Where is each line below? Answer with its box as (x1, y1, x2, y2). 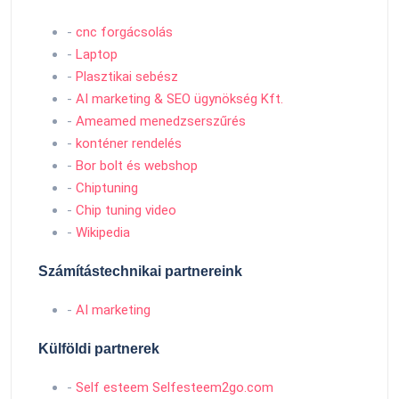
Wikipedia (76, 224, 130, 240)
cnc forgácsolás (76, 23, 173, 40)
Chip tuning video (76, 201, 176, 218)
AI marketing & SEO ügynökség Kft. (76, 90, 283, 107)
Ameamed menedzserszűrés (76, 112, 246, 129)
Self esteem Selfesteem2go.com (76, 379, 273, 395)
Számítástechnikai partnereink (38, 263, 242, 279)
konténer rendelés (76, 134, 182, 151)
